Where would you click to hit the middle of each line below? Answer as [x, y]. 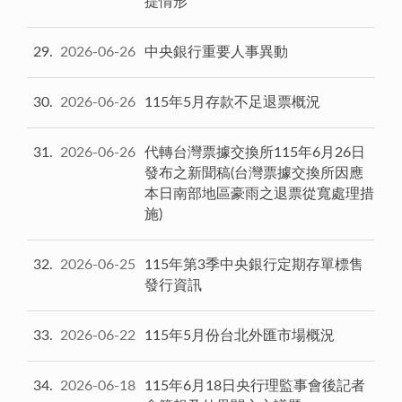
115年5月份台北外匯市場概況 [240, 335]
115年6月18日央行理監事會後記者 [255, 385]
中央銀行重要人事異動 [216, 52]
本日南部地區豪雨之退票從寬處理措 [259, 193]
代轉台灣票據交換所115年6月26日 [255, 152]
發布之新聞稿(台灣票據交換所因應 [254, 173]
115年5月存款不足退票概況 [232, 102]
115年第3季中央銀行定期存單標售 [254, 264]
